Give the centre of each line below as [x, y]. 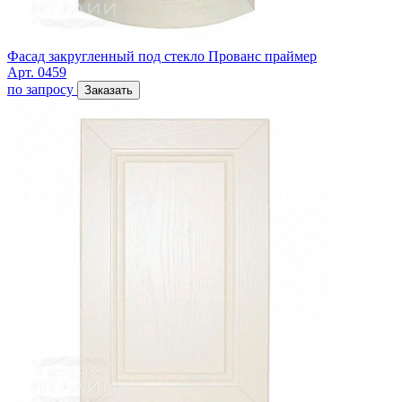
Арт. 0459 [37, 72]
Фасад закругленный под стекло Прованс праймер [162, 56]
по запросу [40, 89]
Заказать [109, 90]
